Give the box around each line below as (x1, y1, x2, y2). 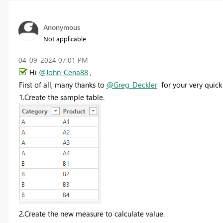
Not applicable (43, 34, 86, 43)
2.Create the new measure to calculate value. (18, 208, 165, 219)
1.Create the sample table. (18, 92, 105, 102)
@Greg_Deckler (106, 79, 157, 90)
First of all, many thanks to (18, 79, 107, 90)
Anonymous (43, 22, 80, 32)
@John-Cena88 (38, 67, 88, 77)
